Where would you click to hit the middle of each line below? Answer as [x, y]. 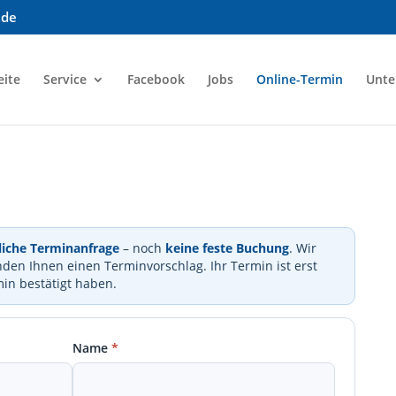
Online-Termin [299, 79]
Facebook [156, 79]
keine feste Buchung [228, 248]
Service [65, 79]
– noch [143, 248]
